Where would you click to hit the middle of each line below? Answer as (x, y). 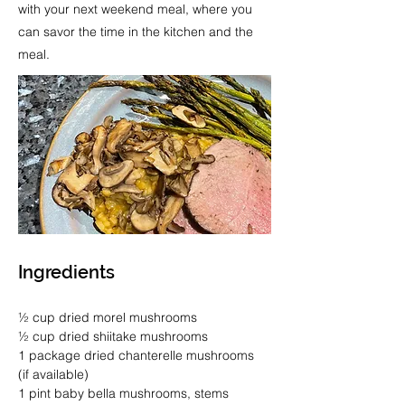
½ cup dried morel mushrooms (108, 317)
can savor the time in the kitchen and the (136, 32)
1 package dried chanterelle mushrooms (138, 355)
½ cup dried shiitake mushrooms (113, 336)
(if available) (53, 374)
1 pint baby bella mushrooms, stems (125, 393)
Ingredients (66, 272)
